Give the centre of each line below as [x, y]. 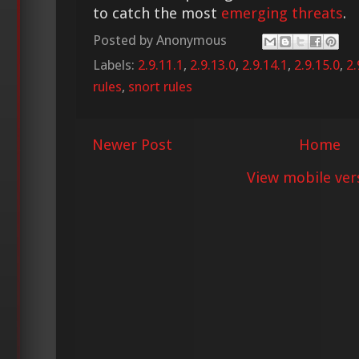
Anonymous [192, 40]
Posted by [125, 40]
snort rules [160, 87]
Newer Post [132, 145]
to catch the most [157, 13]
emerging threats [282, 13]
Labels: [115, 65]
